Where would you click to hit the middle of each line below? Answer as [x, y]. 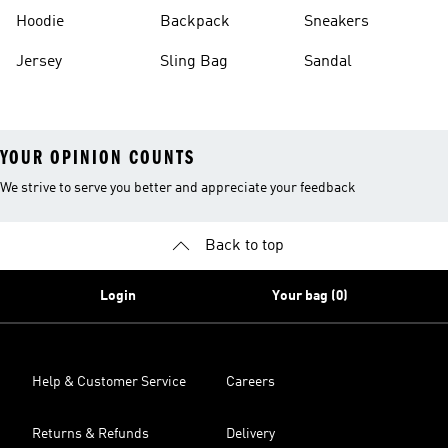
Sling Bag [194, 62]
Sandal [328, 62]
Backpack [195, 22]
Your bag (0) [310, 296]
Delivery [250, 434]
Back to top [244, 246]
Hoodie [40, 22]
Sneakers [336, 22]
